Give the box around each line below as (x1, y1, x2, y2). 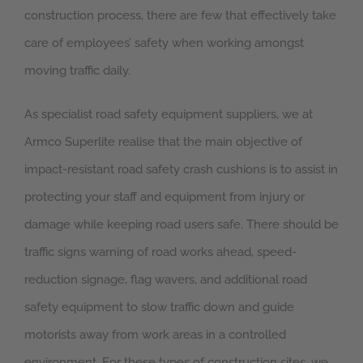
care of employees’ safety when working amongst (24, 36, 304, 51)
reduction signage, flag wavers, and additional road (24, 272, 307, 288)
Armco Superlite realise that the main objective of (24, 135, 302, 150)
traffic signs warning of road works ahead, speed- (24, 245, 297, 260)
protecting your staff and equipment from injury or (24, 190, 305, 205)
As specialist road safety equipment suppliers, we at (24, 107, 313, 122)
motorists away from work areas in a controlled (24, 327, 286, 343)
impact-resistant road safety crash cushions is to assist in (24, 162, 338, 177)
